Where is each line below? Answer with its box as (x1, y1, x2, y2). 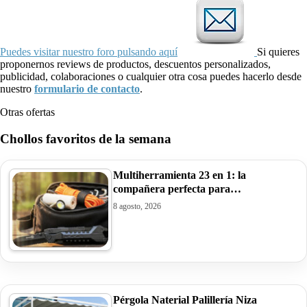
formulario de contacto (34, 83, 140, 95)
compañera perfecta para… (113, 182, 241, 195)
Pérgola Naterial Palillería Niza (113, 293, 257, 306)
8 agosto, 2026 (113, 201, 161, 211)
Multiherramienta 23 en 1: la (113, 169, 246, 181)
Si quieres (257, 46, 299, 58)
